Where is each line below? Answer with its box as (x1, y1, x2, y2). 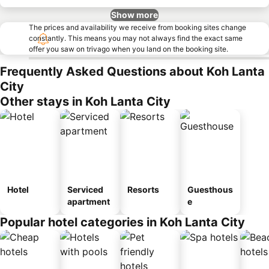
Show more (111, 10, 158, 20)
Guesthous (187, 184, 233, 195)
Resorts (127, 184, 159, 195)
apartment (67, 196, 110, 207)
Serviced (67, 184, 103, 195)
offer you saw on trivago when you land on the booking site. (29, 44, 228, 53)
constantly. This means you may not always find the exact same (29, 34, 243, 43)
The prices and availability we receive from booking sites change (29, 23, 246, 32)
